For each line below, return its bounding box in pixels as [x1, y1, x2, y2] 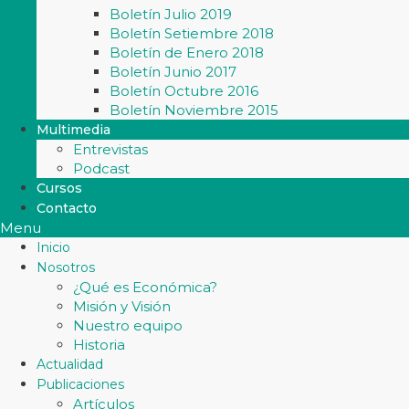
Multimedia [37, 121, 110, 138]
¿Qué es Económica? [73, 278, 217, 296]
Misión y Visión [73, 298, 171, 315]
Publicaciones [37, 376, 124, 393]
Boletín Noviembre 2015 [110, 101, 278, 119]
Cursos [37, 180, 82, 196]
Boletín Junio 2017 [110, 63, 236, 80]
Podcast [73, 160, 130, 177]
